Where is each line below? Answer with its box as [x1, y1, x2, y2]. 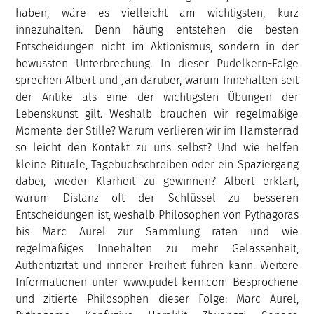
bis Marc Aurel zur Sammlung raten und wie [15, 224, 299, 238]
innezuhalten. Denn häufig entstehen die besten [15, 22, 299, 36]
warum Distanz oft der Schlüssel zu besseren [15, 191, 299, 205]
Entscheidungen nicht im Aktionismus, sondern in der [15, 39, 299, 53]
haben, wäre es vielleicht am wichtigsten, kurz [15, 6, 299, 20]
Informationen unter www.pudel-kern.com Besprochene [15, 275, 299, 289]
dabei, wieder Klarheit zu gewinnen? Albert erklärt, [15, 174, 299, 188]
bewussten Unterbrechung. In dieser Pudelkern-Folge [15, 56, 299, 70]
